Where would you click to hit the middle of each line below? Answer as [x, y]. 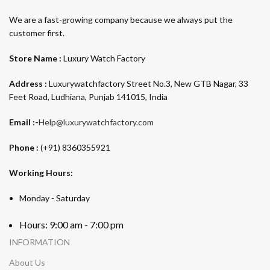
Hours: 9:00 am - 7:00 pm [71, 224]
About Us [27, 262]
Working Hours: [41, 172]
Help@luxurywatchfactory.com [96, 122]
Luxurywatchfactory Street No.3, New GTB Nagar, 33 [148, 83]
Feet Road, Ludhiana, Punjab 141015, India [89, 96]
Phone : [25, 147]
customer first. [37, 33]
